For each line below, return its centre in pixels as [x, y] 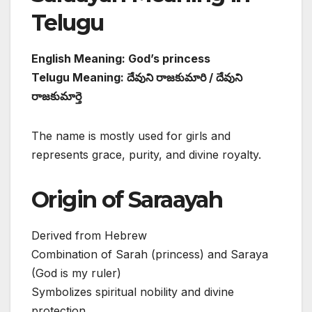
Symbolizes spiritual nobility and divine [133, 292]
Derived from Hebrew [89, 236]
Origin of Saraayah [127, 200]
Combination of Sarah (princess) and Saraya [150, 255]
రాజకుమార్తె [56, 96]
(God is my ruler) [76, 273]
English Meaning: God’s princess [121, 59]
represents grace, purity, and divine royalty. [146, 155]
